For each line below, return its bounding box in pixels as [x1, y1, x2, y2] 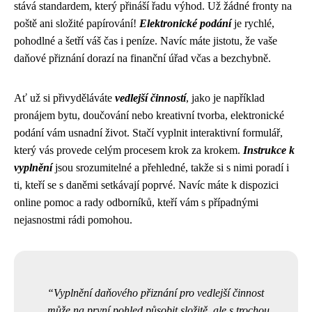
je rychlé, [231, 17, 274, 29]
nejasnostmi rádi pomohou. [14, 214, 132, 226]
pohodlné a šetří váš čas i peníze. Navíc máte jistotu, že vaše [14, 35, 277, 47]
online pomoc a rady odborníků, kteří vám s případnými [14, 196, 258, 208]
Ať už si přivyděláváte [14, 92, 115, 104]
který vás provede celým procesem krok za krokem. [14, 144, 243, 156]
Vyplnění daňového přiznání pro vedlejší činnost [54, 287, 264, 299]
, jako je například [186, 92, 265, 104]
